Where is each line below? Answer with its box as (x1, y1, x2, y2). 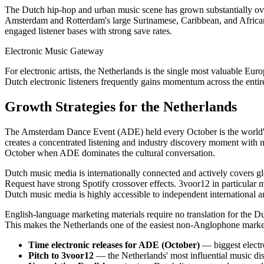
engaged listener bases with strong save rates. (5, 26, 172, 37)
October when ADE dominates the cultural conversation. (5, 148, 215, 159)
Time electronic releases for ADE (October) (28, 240, 200, 250)
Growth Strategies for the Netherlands (5, 99, 237, 115)
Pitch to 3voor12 (28, 250, 94, 261)
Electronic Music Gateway (5, 46, 104, 57)
